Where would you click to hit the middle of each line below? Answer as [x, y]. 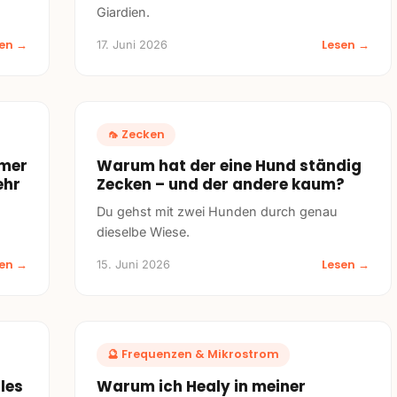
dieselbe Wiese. [143, 232]
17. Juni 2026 [132, 44]
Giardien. [123, 12]
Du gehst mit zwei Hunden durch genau [217, 212]
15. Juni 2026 [133, 265]
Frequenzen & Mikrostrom [200, 354]
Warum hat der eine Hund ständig [229, 166]
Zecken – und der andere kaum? [221, 185]
